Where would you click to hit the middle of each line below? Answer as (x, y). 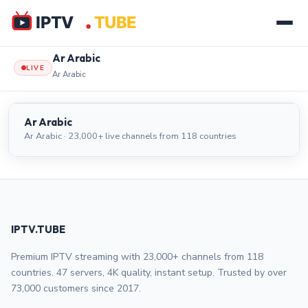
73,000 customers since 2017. (76, 288)
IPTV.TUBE (38, 229)
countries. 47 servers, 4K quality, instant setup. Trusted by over (149, 273)
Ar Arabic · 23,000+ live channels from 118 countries (130, 136)
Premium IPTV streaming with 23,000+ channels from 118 (137, 257)
